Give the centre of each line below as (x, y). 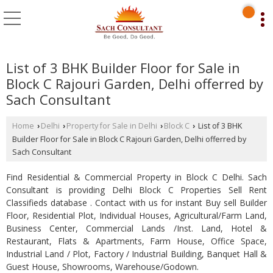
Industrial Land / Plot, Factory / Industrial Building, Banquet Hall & (136, 253)
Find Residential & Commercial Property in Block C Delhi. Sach (136, 177)
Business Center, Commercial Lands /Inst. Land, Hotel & (136, 228)
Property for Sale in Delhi (112, 126)
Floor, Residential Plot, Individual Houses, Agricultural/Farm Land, (136, 215)
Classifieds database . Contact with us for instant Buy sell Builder (136, 202)
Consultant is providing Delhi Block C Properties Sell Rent (136, 190)
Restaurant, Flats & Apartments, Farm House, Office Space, (136, 241)
